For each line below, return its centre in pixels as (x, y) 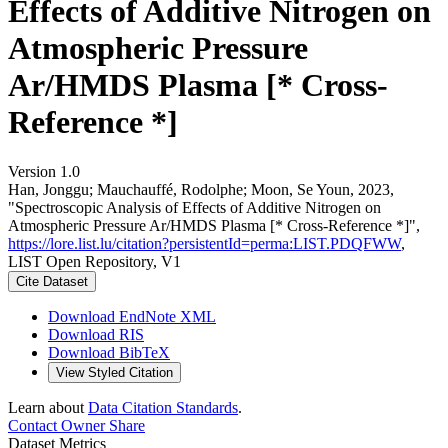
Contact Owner (56, 425)
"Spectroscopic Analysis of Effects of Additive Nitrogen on (194, 207)
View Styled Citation (114, 372)
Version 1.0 (44, 171)
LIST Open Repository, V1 (94, 261)
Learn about (48, 407)
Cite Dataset (52, 281)
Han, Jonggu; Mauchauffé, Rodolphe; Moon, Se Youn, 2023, (201, 189)
